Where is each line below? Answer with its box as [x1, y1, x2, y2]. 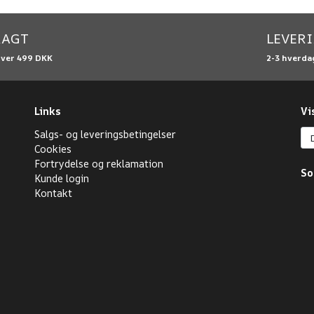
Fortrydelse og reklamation [34, 157, 163, 170]
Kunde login [34, 172, 89, 185]
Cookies [34, 142, 71, 156]
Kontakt [34, 186, 72, 200]
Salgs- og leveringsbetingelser [34, 128, 176, 141]
